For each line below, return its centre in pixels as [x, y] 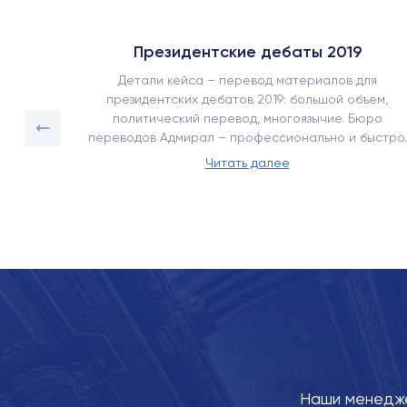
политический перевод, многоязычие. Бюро [247, 118]
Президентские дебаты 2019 [247, 52]
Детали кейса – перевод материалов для [247, 80]
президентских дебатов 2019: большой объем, [247, 99]
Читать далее [247, 163]
